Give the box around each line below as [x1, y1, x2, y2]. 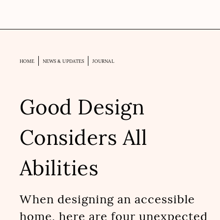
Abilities [19, 156, 99, 181]
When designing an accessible [19, 192, 195, 207]
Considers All [19, 125, 147, 150]
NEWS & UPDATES [42, 58, 84, 64]
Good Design [19, 95, 145, 120]
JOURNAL [92, 58, 114, 64]
